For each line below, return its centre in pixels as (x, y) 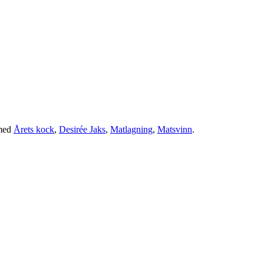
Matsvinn (175, 130)
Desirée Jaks (82, 130)
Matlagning (131, 130)
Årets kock (34, 130)
